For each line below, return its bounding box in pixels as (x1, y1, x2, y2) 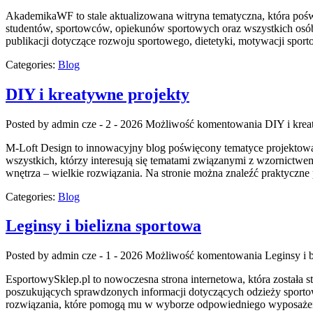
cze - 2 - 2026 (82, 117, 143, 130)
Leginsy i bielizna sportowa (6, 217, 201, 235)
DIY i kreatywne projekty (6, 85, 189, 103)
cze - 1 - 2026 (82, 249, 143, 262)
